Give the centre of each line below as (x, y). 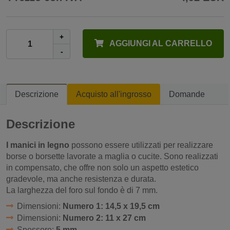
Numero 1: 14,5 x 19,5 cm (111, 206)
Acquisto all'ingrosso (114, 94)
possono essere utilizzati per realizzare (141, 145)
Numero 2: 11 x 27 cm (104, 218)
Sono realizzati (191, 156)
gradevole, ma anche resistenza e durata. (81, 179)
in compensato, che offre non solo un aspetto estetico (102, 167)
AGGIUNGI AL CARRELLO (160, 43)
